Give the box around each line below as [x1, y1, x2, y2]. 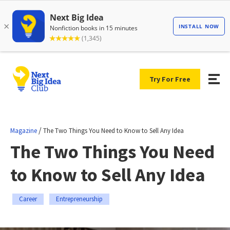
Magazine [10, 126, 37, 135]
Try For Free [149, 74, 190, 84]
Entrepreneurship [56, 194, 103, 203]
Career [19, 194, 37, 203]
